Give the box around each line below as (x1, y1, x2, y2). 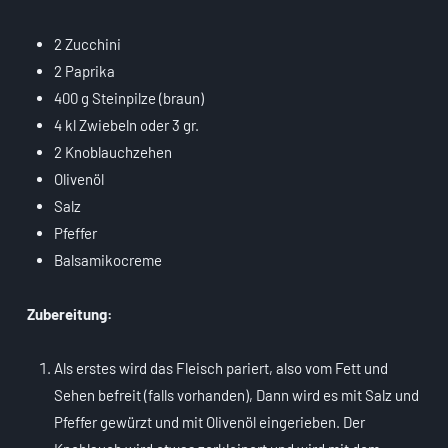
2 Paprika (54, 62, 115, 81)
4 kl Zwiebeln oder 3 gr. (54, 116, 199, 135)
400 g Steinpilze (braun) (54, 89, 204, 108)
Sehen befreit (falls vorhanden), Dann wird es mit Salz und (54, 386, 419, 405)
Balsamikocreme (54, 251, 162, 270)
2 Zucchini (54, 35, 121, 54)
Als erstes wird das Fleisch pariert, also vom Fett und (54, 359, 388, 378)
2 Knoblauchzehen (54, 143, 172, 162)
